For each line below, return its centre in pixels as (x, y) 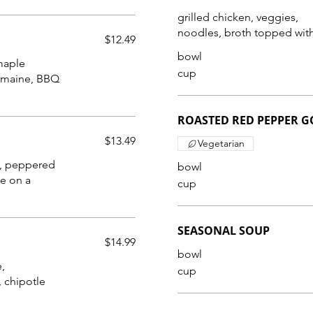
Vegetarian (221, 143)
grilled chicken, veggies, (238, 17)
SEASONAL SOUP (224, 231)
